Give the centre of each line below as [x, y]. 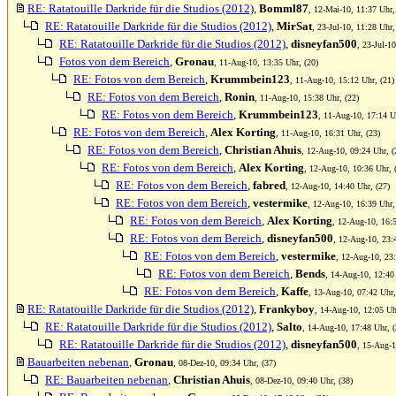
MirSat [294, 26]
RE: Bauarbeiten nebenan [107, 380]
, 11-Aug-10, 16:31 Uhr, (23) [328, 133]
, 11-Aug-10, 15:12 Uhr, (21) [342, 80]
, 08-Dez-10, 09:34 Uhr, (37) [225, 363]
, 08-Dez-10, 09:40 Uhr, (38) [301, 381]
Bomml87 [284, 8]
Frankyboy [287, 309]
